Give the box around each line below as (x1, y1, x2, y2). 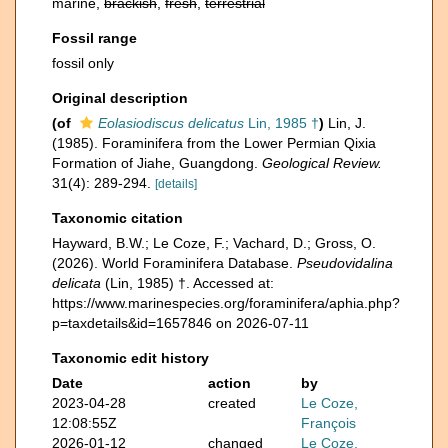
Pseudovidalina (297, 255, 393, 271)
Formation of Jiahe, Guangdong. (52, 155, 262, 171)
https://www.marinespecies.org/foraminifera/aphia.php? (52, 295, 400, 311)
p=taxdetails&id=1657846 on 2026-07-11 (52, 315, 309, 331)
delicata (52, 275, 101, 291)
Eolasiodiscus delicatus (98, 115, 244, 131)
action (207, 375, 251, 391)
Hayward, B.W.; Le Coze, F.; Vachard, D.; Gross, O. (52, 235, 376, 251)
